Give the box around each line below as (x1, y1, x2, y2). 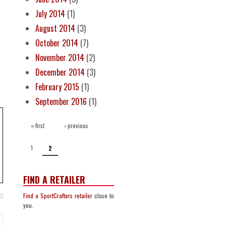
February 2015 (35, 80, 79, 93)
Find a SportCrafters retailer (23, 191, 92, 200)
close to (92, 191, 114, 200)
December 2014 (35, 66, 85, 78)
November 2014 (35, 51, 84, 64)
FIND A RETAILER (23, 173, 85, 186)
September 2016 (35, 95, 87, 107)
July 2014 (35, 7, 65, 20)
